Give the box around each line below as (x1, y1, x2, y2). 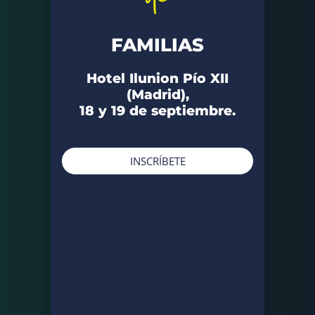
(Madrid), (126, 86, 189, 103)
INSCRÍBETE (129, 153, 186, 168)
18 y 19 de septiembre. (79, 102, 236, 119)
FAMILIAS (111, 33, 204, 56)
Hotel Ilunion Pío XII (86, 70, 229, 86)
